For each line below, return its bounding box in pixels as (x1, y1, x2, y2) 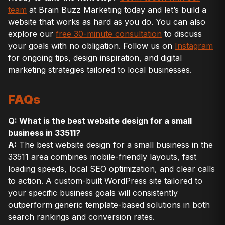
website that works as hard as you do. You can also (8, 16, 205, 27)
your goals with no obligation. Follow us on (8, 40, 175, 51)
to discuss (162, 28, 202, 39)
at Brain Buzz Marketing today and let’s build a (27, 4, 206, 15)
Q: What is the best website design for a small (8, 116, 192, 126)
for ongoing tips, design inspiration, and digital (8, 52, 182, 63)
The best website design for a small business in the (17, 140, 213, 150)
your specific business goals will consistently (8, 188, 178, 198)
